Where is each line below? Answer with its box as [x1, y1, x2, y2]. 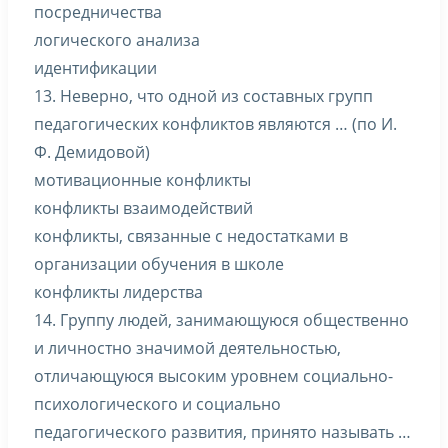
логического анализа [34, 29, 200, 51]
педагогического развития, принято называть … [34, 421, 411, 443]
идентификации [34, 57, 157, 79]
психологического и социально [34, 393, 281, 415]
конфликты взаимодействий [34, 197, 253, 219]
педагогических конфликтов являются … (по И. [34, 113, 397, 135]
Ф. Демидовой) [34, 141, 150, 163]
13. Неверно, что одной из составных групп [34, 85, 373, 107]
